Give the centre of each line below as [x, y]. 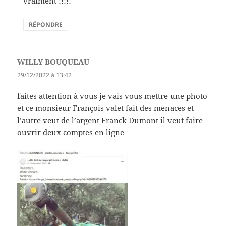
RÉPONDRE [46, 25]
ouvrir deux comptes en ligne [71, 132]
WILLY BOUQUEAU [53, 62]
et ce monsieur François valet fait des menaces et [106, 108]
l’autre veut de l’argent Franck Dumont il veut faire [110, 120]
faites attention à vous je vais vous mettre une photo [112, 96]
